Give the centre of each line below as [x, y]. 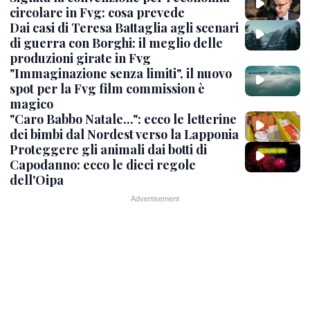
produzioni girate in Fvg [80, 58]
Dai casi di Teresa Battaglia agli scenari [124, 27]
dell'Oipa [37, 180]
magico [31, 103]
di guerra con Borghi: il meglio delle [116, 43]
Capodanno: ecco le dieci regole [103, 165]
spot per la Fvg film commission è [107, 88]
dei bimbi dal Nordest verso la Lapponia [124, 134]
